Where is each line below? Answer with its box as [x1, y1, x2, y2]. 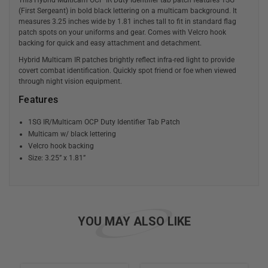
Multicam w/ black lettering [28, 129, 117, 138]
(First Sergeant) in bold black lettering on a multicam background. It [19, 6, 237, 15]
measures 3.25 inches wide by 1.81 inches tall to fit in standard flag [19, 17, 236, 26]
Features [19, 93, 58, 105]
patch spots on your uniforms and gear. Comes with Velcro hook [19, 28, 226, 36]
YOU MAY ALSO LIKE [77, 214, 191, 229]
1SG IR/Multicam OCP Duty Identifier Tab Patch [28, 117, 181, 126]
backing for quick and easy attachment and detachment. [19, 38, 202, 47]
